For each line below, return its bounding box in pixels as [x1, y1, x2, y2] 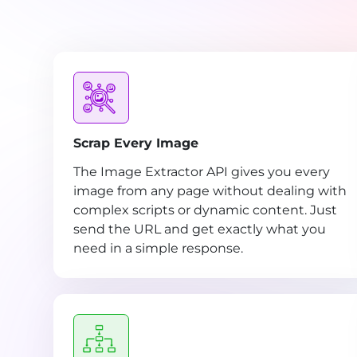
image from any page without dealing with [73, 183, 347, 199]
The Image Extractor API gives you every [73, 164, 330, 180]
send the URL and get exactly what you [73, 222, 326, 237]
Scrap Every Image [73, 135, 198, 151]
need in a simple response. [73, 241, 243, 257]
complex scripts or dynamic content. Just [73, 202, 337, 218]
